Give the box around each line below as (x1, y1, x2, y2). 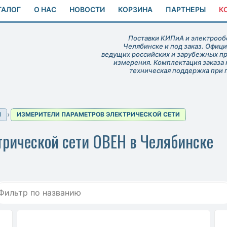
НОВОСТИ (69, 5, 105, 14)
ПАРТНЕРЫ (166, 5, 206, 14)
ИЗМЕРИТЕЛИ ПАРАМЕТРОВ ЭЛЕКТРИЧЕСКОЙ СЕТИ (16, 110, 180, 119)
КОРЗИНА (118, 5, 153, 14)
